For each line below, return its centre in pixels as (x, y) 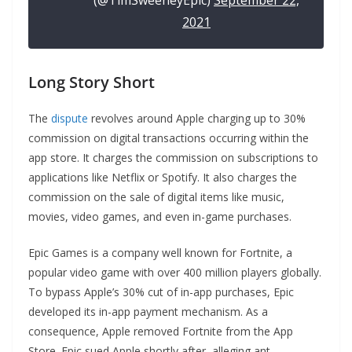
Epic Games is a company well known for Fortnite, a (160, 253)
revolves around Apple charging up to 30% (197, 119)
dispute (70, 119)
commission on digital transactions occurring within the (169, 138)
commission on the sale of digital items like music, (156, 197)
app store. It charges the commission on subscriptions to (173, 158)
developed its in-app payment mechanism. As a (148, 312)
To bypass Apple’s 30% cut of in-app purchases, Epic (161, 292)
